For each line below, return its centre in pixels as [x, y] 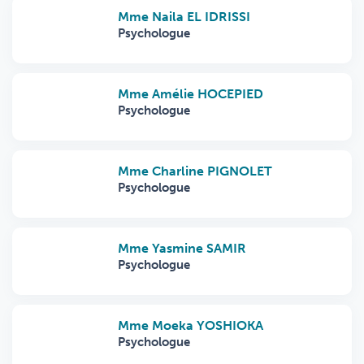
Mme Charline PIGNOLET [195, 171]
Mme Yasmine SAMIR [182, 249]
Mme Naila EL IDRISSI [184, 17]
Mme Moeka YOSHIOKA [191, 326]
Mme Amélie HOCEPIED [191, 94]
